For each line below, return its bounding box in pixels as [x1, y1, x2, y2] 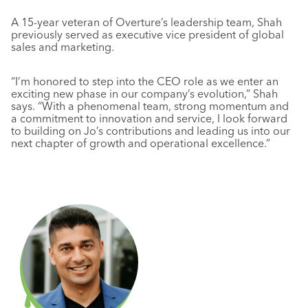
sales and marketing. [11, 40, 114, 54]
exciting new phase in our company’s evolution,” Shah [11, 87, 278, 100]
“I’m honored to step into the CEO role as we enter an [11, 74, 278, 88]
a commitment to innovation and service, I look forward [11, 111, 287, 125]
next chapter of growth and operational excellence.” [11, 136, 270, 150]
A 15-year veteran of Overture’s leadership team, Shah [11, 15, 282, 29]
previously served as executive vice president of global [11, 27, 284, 41]
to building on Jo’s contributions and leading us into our [11, 124, 290, 137]
